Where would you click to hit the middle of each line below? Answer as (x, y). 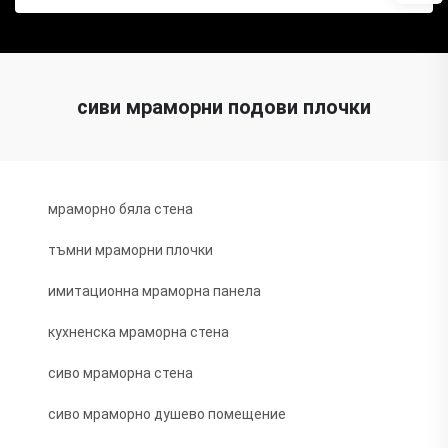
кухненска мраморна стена (138, 331)
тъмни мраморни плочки (130, 249)
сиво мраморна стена (120, 372)
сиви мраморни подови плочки (224, 106)
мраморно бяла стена (120, 208)
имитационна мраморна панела (154, 290)
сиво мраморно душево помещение (167, 413)
